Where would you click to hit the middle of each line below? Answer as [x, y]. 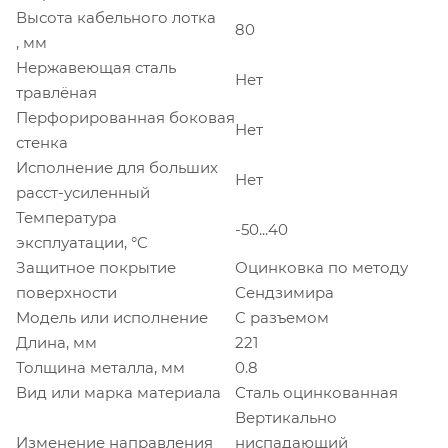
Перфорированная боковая [125, 117]
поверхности [66, 292]
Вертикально [286, 417]
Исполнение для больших [117, 167]
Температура [66, 217]
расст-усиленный [83, 192]
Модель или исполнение [112, 317]
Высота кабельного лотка [116, 17]
